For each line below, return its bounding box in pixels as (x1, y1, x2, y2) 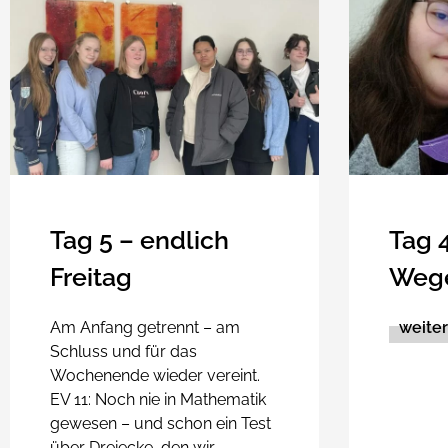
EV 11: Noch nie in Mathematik (50, 389, 266, 409)
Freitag (50, 261, 132, 292)
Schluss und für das (50, 341, 197, 361)
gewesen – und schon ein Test (50, 413, 271, 433)
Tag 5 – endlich (50, 224, 229, 255)
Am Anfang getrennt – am (50, 317, 240, 337)
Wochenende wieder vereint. (50, 365, 260, 385)
